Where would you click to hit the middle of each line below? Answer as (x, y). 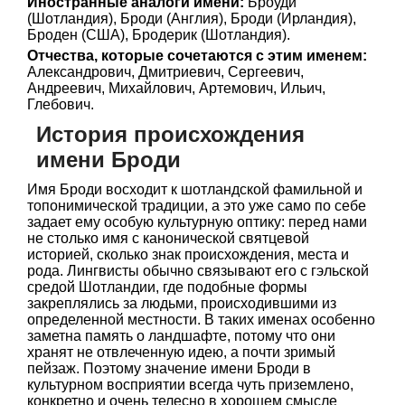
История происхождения (170, 134)
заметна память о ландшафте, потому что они (181, 336)
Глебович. (61, 104)
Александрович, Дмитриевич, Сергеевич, (165, 72)
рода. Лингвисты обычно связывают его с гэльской (198, 271)
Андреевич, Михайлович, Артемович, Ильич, (176, 88)
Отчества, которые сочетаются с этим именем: (197, 56)
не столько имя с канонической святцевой (168, 238)
